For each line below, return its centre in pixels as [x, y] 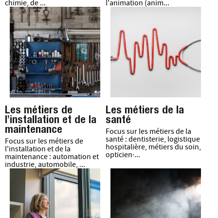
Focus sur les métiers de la [148, 132]
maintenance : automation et [52, 157]
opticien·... [123, 155]
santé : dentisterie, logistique [153, 139]
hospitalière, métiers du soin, [153, 147]
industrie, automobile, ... [45, 165]
